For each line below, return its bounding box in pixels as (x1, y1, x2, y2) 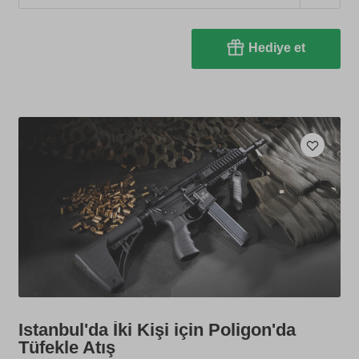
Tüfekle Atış (18, 337, 116, 357)
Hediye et (248, 41, 305, 55)
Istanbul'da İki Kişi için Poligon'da (18, 319, 296, 340)
